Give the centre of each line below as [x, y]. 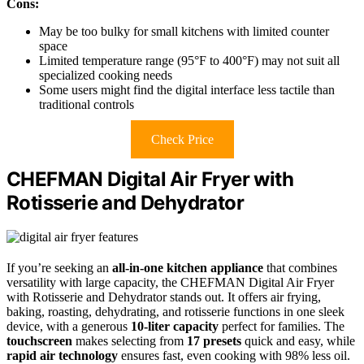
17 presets [214, 341]
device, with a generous [69, 327]
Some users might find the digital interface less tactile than [187, 89]
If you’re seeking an [59, 268]
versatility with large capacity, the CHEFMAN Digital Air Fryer [170, 283]
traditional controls [87, 104]
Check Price [182, 139]
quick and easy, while [298, 341]
